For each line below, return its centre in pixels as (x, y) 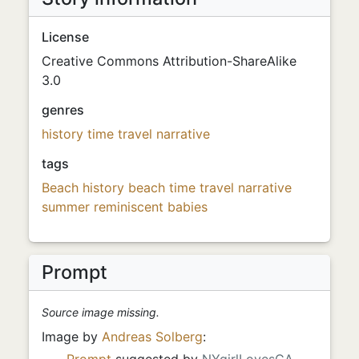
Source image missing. (101, 312)
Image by (72, 336)
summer (66, 206)
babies (188, 206)
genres (63, 109)
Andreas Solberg (152, 336)
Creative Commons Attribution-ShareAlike (169, 61)
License (65, 36)
